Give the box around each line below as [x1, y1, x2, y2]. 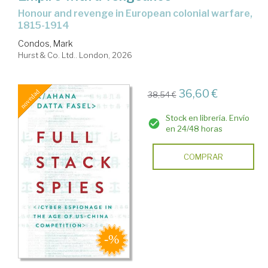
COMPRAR [183, 151, 223, 162]
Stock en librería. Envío [165, 112, 249, 123]
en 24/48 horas [165, 123, 223, 133]
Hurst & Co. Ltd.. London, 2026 [18, 50, 132, 60]
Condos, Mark [18, 38, 73, 48]
